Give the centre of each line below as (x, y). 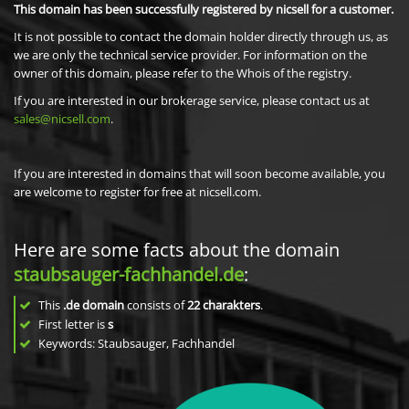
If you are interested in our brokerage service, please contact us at (192, 100)
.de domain (94, 305)
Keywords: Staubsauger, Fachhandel (135, 343)
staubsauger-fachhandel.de (129, 274)
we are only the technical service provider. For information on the (190, 55)
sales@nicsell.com (62, 119)
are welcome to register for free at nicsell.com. (137, 192)
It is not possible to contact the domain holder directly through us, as (201, 37)
